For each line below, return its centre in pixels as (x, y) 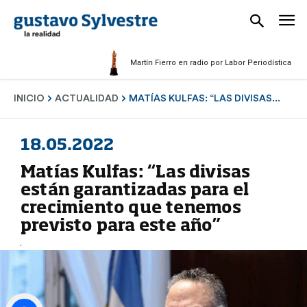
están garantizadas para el (135, 191)
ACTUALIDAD (87, 98)
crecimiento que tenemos (131, 209)
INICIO (29, 98)
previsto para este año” (121, 226)
